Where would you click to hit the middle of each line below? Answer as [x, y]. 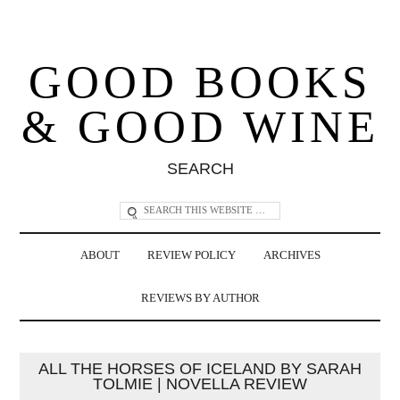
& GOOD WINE [200, 126]
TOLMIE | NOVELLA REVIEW [200, 383]
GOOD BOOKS [200, 82]
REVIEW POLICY [191, 255]
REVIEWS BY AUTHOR [200, 298]
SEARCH [200, 168]
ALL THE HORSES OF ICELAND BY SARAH [200, 368]
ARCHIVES [292, 255]
